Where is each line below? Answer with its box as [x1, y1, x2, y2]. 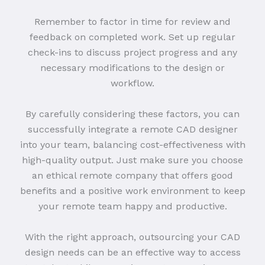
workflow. [111, 77, 154, 89]
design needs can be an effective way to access [24, 247, 241, 258]
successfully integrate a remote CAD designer [27, 124, 238, 135]
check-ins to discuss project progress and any [28, 47, 237, 59]
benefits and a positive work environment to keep [20, 185, 245, 197]
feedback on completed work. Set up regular [30, 31, 235, 43]
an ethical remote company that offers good [32, 170, 233, 182]
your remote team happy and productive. [38, 201, 227, 212]
